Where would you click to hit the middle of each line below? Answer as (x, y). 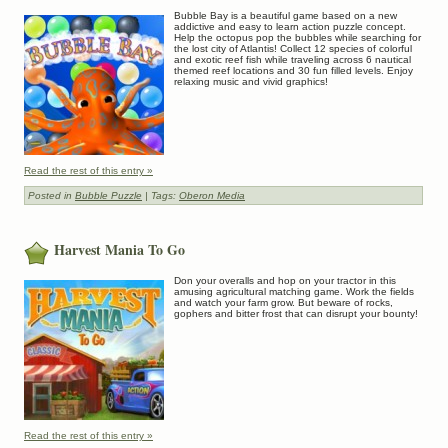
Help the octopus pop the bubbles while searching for (297, 38)
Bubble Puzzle (108, 196)
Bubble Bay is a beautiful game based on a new (285, 16)
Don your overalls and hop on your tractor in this (285, 280)
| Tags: (160, 196)
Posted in (51, 196)
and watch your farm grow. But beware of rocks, (283, 302)
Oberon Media (212, 196)
